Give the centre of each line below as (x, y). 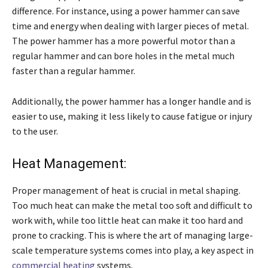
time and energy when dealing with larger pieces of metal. (130, 26)
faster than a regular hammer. (74, 71)
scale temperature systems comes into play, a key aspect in (133, 250)
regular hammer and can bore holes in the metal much (123, 56)
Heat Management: (69, 164)
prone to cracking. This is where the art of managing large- (133, 235)
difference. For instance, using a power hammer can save (126, 11)
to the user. (35, 131)
